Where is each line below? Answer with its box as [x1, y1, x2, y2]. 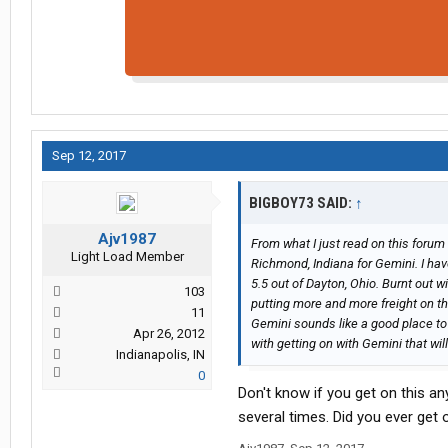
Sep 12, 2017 [52, 148, 126, 164]
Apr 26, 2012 [133, 326, 205, 342]
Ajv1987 [98, 230, 156, 249]
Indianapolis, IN [116, 347, 205, 363]
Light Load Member [70, 249, 184, 265]
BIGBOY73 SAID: [249, 194, 355, 213]
